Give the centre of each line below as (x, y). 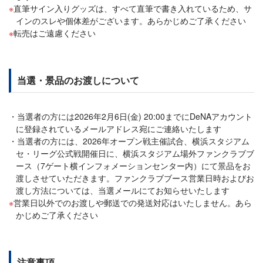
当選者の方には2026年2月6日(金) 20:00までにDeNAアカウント (135, 117)
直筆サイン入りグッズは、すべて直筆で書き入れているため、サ (133, 9)
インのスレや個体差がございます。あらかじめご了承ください (131, 21)
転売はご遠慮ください (55, 33)
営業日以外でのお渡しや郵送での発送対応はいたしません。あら (133, 203)
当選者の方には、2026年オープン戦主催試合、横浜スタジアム (133, 141)
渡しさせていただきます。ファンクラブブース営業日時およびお (135, 178)
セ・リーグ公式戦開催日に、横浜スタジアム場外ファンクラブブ (135, 154)
